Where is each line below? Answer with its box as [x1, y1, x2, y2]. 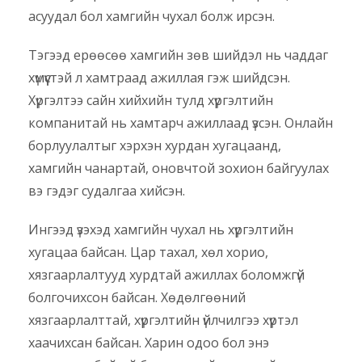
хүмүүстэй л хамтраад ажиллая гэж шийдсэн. [28, 69, 290, 87]
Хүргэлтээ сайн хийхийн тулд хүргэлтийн [28, 91, 273, 110]
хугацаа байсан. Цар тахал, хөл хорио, [28, 243, 268, 262]
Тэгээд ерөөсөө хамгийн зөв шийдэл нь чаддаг [28, 46, 328, 65]
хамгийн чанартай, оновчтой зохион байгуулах [28, 159, 329, 178]
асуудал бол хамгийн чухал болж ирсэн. [28, 7, 275, 26]
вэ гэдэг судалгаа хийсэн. [28, 182, 185, 200]
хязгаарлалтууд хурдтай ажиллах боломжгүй [28, 266, 305, 284]
